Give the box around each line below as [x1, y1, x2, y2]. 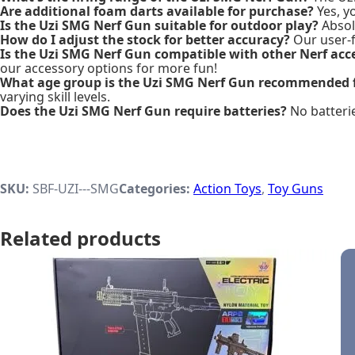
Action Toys [193, 179, 261, 197]
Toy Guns [268, 179, 323, 197]
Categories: [119, 179, 190, 197]
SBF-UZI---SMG [32, 179, 119, 197]
